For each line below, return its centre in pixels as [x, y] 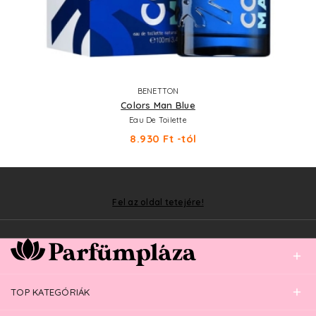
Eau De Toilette [158, 120]
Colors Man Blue [158, 105]
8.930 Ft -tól [163, 139]
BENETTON [158, 91]
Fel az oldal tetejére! [158, 202]
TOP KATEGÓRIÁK [50, 292]
